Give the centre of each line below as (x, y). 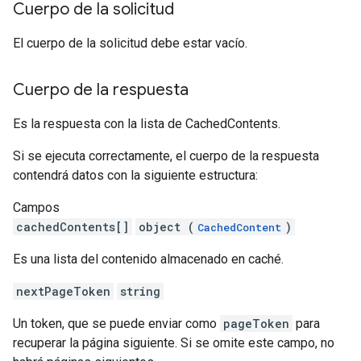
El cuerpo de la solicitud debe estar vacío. (130, 43)
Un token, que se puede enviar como (116, 324)
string (140, 291)
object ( (166, 227)
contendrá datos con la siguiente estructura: (135, 175)
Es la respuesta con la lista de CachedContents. (147, 124)
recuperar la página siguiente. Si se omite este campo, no (174, 343)
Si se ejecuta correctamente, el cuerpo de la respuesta (166, 156)
